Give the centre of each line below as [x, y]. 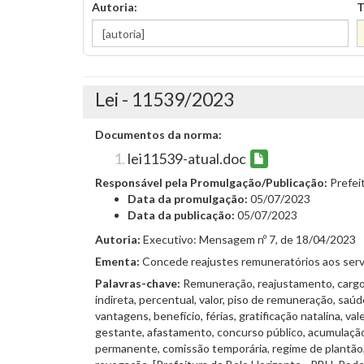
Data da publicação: [182, 215]
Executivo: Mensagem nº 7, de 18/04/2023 [248, 240]
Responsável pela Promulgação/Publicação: [212, 183]
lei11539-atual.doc [187, 158]
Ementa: [117, 262]
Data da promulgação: [189, 199]
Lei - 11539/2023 [165, 99]
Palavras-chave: [139, 284]
